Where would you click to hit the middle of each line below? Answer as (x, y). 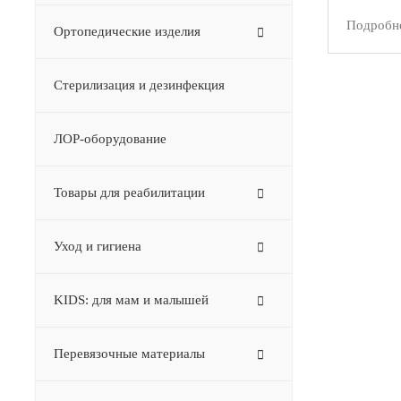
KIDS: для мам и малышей (131, 300)
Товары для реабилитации (129, 192)
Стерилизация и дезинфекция (139, 85)
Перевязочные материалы (129, 354)
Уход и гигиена (98, 246)
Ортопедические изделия (127, 31)
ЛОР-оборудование (110, 139)
